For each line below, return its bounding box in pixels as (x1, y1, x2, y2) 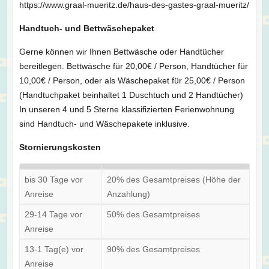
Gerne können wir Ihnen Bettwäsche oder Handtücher (19, 46, 224, 56)
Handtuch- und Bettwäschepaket (19, 23, 154, 33)
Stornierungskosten (19, 142, 101, 152)
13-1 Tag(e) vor (24, 244, 83, 254)
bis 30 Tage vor (24, 174, 83, 184)
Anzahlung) (106, 189, 150, 199)
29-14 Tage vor (24, 209, 82, 219)
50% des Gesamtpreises (106, 209, 200, 219)
